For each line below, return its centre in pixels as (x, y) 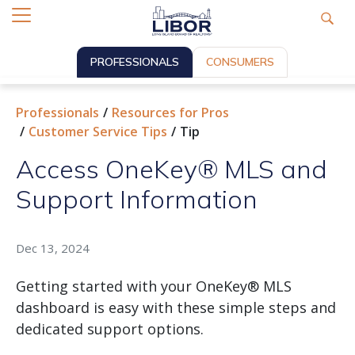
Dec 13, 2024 (53, 248)
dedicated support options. (110, 329)
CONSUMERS (240, 62)
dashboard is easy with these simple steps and (176, 308)
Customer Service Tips (98, 132)
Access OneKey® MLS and (172, 169)
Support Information (137, 199)
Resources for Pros (170, 113)
